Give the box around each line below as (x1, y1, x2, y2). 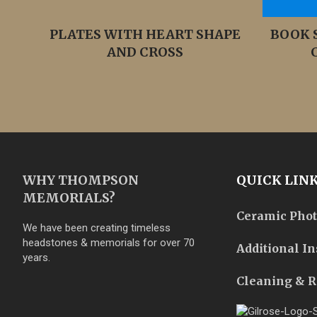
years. (23, 251, 50, 264)
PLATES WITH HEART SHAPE (50, 26, 241, 42)
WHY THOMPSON (23, 172, 139, 188)
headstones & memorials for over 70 (23, 236, 195, 249)
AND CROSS (107, 44, 183, 60)
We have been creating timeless (23, 221, 171, 234)
